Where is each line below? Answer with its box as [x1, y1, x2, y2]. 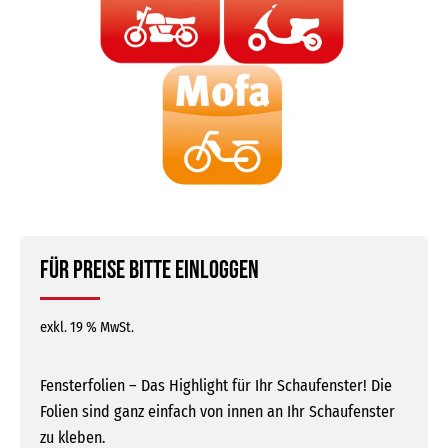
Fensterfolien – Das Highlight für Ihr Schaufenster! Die [40, 375, 392, 395]
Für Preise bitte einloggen [40, 254, 259, 286]
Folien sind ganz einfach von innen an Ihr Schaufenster [40, 401, 395, 421]
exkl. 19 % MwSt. [40, 318, 134, 336]
